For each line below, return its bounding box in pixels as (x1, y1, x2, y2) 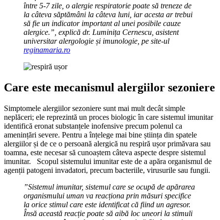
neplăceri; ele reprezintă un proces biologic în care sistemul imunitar (4, 112, 213, 121)
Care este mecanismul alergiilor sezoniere (4, 81, 215, 94)
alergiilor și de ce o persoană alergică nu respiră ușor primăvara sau (4, 139, 211, 148)
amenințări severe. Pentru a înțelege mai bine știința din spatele (4, 130, 197, 139)
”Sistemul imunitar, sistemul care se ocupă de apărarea (24, 182, 195, 191)
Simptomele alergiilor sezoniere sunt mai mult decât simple (4, 104, 185, 112)
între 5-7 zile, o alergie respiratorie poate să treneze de (24, 1, 192, 10)
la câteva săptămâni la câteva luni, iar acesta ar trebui (24, 10, 192, 19)
